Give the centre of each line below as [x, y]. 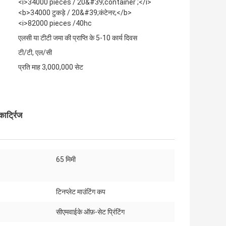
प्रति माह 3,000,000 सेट [51, 67]
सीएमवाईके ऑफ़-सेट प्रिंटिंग [90, 212]
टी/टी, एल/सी [35, 53]
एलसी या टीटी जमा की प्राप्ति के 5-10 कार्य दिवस [78, 38]
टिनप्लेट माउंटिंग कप [81, 192]
